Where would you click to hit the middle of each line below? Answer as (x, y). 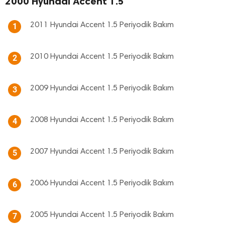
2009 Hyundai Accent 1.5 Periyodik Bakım (102, 88)
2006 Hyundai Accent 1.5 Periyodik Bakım (102, 183)
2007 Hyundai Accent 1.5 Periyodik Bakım (102, 152)
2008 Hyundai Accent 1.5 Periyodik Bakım (102, 120)
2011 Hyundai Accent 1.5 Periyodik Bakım (102, 25)
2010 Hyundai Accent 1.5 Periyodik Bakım (102, 57)
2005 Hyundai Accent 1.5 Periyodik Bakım (102, 215)
